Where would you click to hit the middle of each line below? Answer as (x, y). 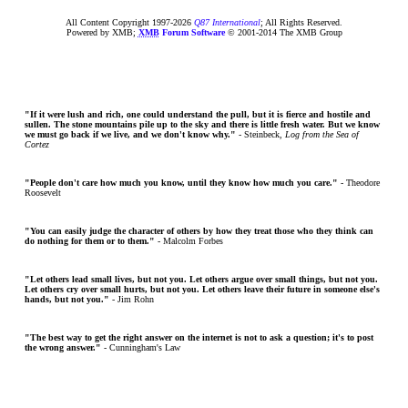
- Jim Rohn (132, 299)
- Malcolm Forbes (189, 241)
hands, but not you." (67, 299)
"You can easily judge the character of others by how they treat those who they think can (199, 231)
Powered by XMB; (102, 32)
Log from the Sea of (322, 134)
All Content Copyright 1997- (119, 22)
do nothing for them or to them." (90, 241)
